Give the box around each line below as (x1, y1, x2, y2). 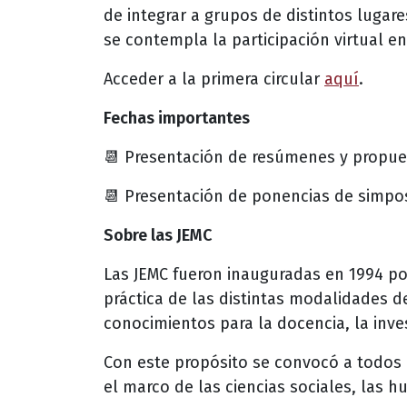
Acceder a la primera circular (104, 68, 324, 89)
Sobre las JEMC (104, 224, 212, 245)
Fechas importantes (104, 107, 250, 128)
